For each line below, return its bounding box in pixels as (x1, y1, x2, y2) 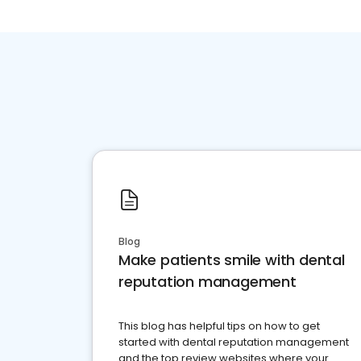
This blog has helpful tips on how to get (118, 318, 320, 334)
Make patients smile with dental (118, 250, 345, 271)
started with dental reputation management (118, 334, 349, 351)
